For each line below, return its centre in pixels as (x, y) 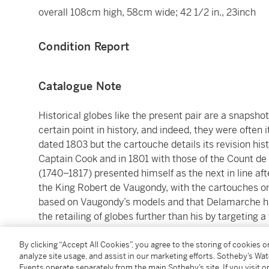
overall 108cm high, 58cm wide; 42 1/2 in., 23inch (147, 13)
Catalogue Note (80, 86)
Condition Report (84, 47)
